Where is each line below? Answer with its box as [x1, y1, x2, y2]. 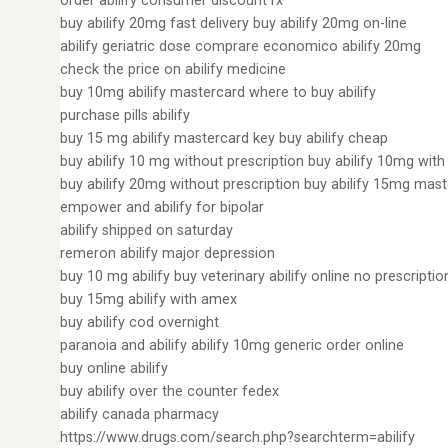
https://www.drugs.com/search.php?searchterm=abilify [60, 429, 415, 446]
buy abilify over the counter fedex [60, 383, 279, 400]
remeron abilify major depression [60, 245, 275, 262]
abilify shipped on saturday [60, 222, 233, 239]
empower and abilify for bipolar [60, 199, 264, 216]
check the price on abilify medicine [60, 61, 286, 78]
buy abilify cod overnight [60, 314, 219, 331]
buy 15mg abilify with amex [60, 291, 237, 308]
